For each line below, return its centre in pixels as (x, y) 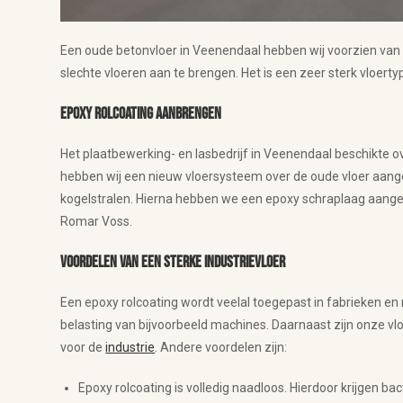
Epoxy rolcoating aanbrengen (141, 113)
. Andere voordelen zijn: (221, 347)
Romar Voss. (97, 221)
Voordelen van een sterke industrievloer (173, 262)
